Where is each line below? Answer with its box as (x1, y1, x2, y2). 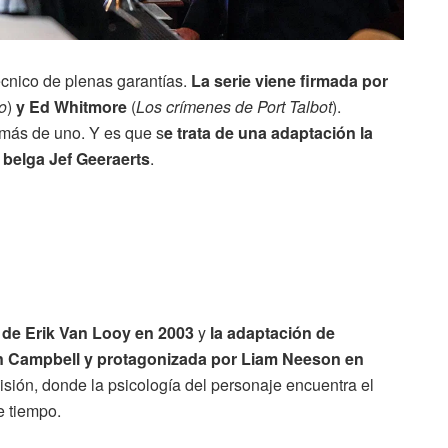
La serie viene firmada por (191, 68, 388, 92)
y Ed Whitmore (16, 94, 127, 118)
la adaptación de (210, 320, 335, 344)
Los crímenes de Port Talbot (136, 94, 332, 118)
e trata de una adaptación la (164, 120, 373, 144)
